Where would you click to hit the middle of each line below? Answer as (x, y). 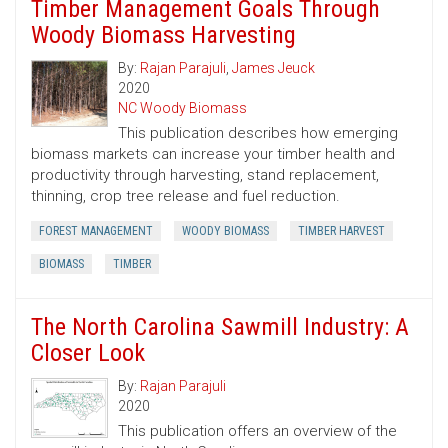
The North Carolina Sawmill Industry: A (220, 327)
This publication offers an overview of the (257, 431)
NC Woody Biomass (182, 108)
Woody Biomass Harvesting (163, 35)
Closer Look (88, 353)
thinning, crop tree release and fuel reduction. (185, 196)
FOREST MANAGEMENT (96, 231)
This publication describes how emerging (258, 133)
